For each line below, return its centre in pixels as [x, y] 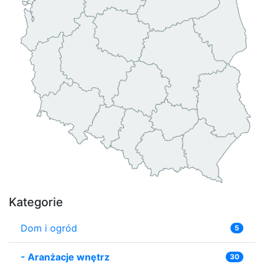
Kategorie [36, 202]
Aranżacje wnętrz [69, 257]
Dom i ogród [49, 228]
